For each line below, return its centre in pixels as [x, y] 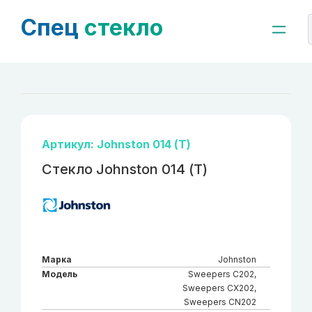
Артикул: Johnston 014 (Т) [116, 144]
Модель [60, 274]
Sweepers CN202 [220, 302]
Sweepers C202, [222, 274]
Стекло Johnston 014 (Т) [125, 169]
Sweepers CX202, [219, 288]
